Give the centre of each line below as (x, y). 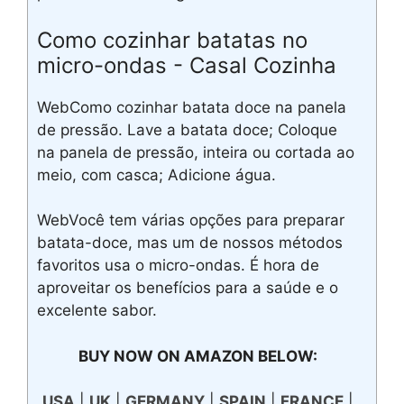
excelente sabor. (97, 310)
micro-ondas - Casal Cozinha (187, 65)
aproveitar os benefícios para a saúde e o (188, 288)
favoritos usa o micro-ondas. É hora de (178, 265)
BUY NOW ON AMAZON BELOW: (197, 356)
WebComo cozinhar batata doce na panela (192, 107)
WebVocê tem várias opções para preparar (191, 220)
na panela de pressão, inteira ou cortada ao (196, 152)
